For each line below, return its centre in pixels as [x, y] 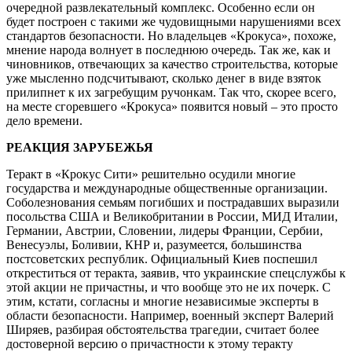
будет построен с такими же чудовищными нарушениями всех [174, 21]
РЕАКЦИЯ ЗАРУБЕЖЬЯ [80, 147]
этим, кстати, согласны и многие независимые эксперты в [163, 301]
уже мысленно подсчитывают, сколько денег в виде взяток [164, 78]
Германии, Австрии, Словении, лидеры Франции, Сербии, [165, 230]
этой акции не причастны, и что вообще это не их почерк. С [169, 287]
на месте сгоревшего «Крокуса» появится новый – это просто [172, 106]
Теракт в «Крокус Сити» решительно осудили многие [151, 174]
